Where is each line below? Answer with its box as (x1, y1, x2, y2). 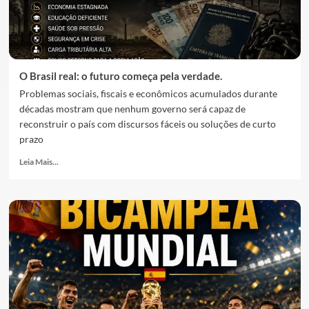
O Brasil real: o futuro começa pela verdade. (19, 70, 222, 82)
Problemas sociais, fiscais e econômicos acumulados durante (19, 88, 277, 99)
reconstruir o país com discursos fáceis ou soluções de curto (19, 118, 276, 130)
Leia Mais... (19, 157, 59, 167)
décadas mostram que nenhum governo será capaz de (19, 103, 246, 114)
